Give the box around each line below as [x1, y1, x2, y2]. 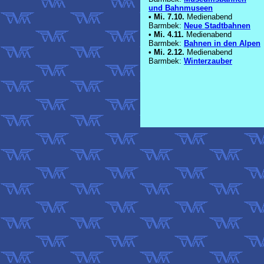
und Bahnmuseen [148, 4, 213, 13]
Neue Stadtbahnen [184, 21, 250, 31]
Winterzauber [184, 57, 232, 66]
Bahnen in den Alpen [184, 39, 260, 48]
